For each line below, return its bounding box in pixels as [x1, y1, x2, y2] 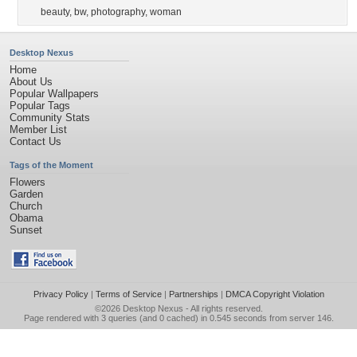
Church [10, 200, 42, 212]
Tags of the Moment [10, 160, 93, 170]
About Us [10, 76, 53, 88]
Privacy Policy [33, 289, 88, 299]
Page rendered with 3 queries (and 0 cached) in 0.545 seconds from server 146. [23, 313, 334, 323]
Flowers [10, 176, 45, 188]
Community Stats [10, 112, 90, 124]
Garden [10, 188, 43, 200]
